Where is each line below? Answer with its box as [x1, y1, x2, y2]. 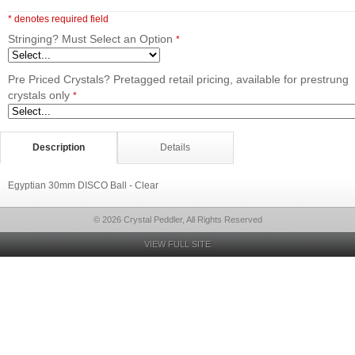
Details [160, 142, 191, 153]
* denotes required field [8, 13, 109, 25]
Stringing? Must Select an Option [8, 32, 173, 45]
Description [32, 142, 85, 153]
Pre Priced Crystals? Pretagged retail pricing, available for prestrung [8, 73, 349, 86]
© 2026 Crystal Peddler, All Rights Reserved [93, 215, 262, 224]
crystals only [8, 89, 70, 101]
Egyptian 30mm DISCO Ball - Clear [8, 180, 158, 191]
